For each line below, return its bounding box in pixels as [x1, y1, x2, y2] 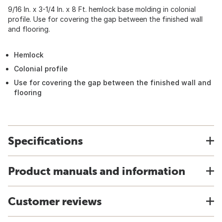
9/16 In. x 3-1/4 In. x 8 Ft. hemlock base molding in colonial [8, 5, 196, 13]
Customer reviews [8, 195, 102, 208]
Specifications [8, 134, 83, 147]
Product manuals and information [8, 165, 185, 177]
